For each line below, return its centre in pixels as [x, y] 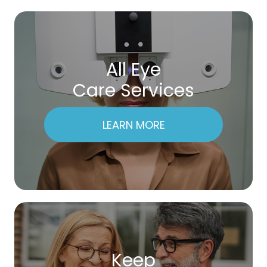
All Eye [133, 69]
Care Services [133, 90]
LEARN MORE [133, 125]
